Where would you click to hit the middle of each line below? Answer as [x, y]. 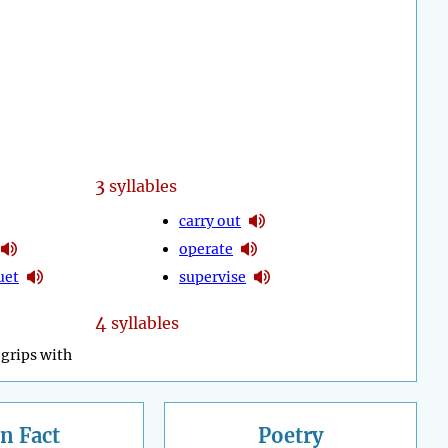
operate [206, 248]
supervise [213, 276]
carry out [210, 220]
